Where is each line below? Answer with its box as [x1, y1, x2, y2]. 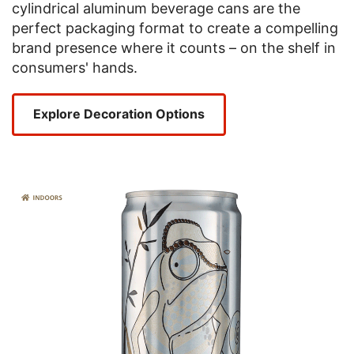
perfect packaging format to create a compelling [12, 20, 338, 37]
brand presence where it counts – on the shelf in [12, 40, 336, 57]
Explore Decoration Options [33, 106, 205, 122]
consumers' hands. [12, 59, 137, 77]
